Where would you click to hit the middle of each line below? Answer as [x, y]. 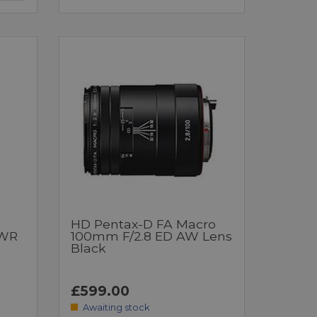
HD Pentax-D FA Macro [144, 224]
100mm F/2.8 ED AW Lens [152, 236]
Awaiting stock [116, 307]
